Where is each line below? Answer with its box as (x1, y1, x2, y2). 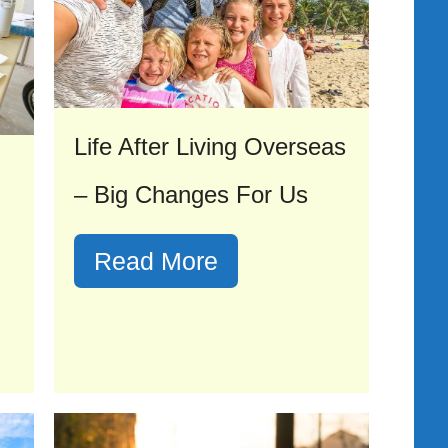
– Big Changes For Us (74, 181, 308, 209)
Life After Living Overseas (74, 133, 346, 161)
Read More (94, 247, 218, 276)
